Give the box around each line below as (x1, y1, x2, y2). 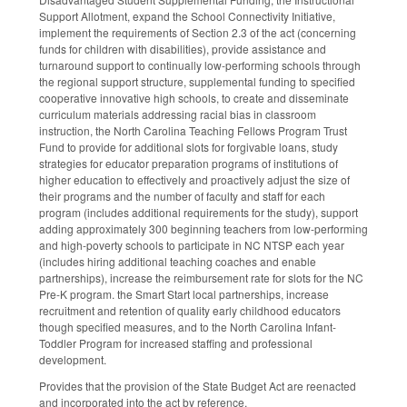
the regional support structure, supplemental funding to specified (39, 74, 355, 90)
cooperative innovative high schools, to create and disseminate (39, 90, 349, 106)
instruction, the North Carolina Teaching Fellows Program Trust (39, 123, 347, 139)
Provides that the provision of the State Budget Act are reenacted (39, 377, 356, 393)
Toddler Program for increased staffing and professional (39, 335, 313, 352)
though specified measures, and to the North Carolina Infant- (39, 319, 336, 335)
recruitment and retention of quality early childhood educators (39, 303, 341, 319)
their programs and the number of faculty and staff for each (39, 188, 325, 204)
